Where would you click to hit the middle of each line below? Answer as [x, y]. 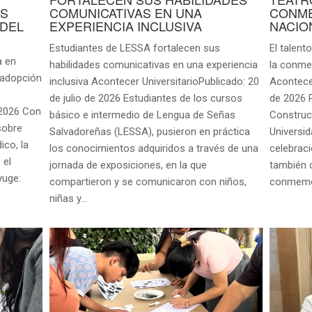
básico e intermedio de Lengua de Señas [142, 115]
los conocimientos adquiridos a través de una [154, 148]
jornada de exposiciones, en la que [128, 165]
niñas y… [68, 198]
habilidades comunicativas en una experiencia [153, 64]
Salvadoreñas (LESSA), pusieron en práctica [149, 131]
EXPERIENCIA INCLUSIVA [125, 25]
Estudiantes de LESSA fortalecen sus [134, 48]
